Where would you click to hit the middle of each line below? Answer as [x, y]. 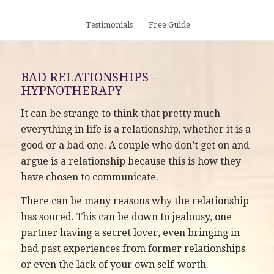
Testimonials [109, 25]
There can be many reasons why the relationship [135, 201]
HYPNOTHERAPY [71, 91]
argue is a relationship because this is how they [131, 161]
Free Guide [169, 25]
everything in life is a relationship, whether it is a [135, 129]
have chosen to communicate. [89, 177]
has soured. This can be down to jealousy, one [126, 217]
